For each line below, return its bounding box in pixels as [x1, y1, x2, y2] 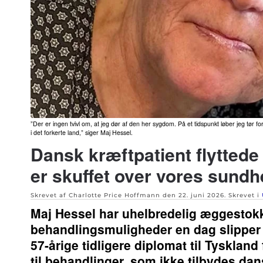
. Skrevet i [224, 191, 262, 200]
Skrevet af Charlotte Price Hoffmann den [31, 191, 178, 200]
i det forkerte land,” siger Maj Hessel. [31, 128, 133, 137]
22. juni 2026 [178, 191, 224, 200]
